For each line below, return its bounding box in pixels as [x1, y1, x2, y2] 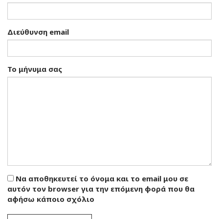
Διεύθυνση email [7, 26, 69, 37]
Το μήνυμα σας [7, 64, 62, 74]
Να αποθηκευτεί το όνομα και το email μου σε [16, 173, 188, 183]
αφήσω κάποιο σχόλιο [7, 194, 94, 204]
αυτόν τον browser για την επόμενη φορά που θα [7, 183, 195, 194]
